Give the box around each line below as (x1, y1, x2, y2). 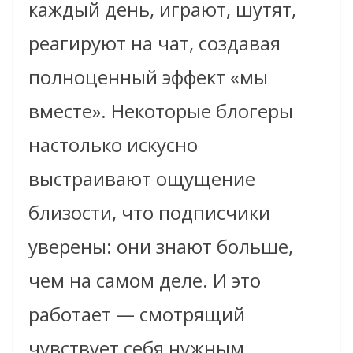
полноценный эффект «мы (28, 63, 268, 90)
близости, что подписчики (28, 199, 270, 225)
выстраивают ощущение (28, 165, 255, 191)
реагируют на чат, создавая (28, 29, 281, 56)
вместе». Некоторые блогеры (28, 97, 293, 124)
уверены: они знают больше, (28, 232, 293, 259)
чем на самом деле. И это (28, 266, 261, 293)
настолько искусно (28, 131, 198, 158)
